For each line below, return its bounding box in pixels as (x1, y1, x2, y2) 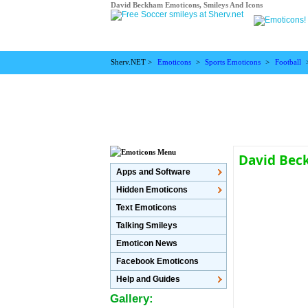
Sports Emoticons (205, 58, 261, 66)
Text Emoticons (116, 203, 177, 212)
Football (274, 58, 301, 66)
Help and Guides (116, 274, 181, 284)
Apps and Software (116, 167, 191, 177)
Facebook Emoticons (116, 256, 199, 266)
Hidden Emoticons (116, 185, 188, 195)
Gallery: (110, 292, 154, 305)
